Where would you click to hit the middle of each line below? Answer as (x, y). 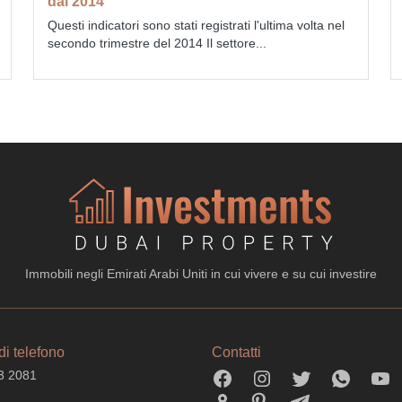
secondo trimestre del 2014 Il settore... (157, 43)
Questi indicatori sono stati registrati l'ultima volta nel (196, 25)
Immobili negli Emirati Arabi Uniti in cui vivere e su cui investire (201, 273)
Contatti (236, 352)
